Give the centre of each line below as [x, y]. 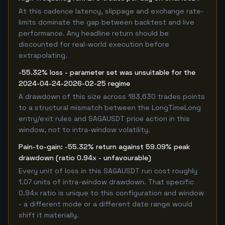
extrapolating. [43, 55]
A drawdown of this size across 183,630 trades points [112, 96]
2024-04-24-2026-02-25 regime [74, 83]
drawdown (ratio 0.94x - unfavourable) [85, 158]
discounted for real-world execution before [94, 44]
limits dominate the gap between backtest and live [106, 22]
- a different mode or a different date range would [105, 204]
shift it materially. [49, 215]
